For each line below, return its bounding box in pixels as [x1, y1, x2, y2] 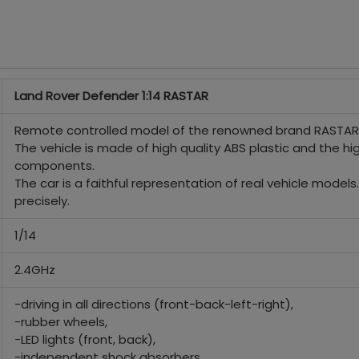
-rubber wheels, [14, 313, 120, 330]
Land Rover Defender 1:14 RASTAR [14, 87, 208, 104]
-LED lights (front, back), [14, 331, 168, 348]
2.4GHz [14, 261, 55, 278]
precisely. [14, 192, 73, 209]
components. [14, 157, 95, 174]
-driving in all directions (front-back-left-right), [14, 296, 306, 313]
